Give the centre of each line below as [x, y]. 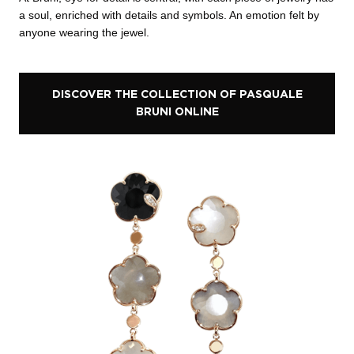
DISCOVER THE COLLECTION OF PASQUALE [177, 94]
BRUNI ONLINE [177, 112]
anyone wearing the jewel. [84, 32]
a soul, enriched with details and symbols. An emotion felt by [169, 15]
